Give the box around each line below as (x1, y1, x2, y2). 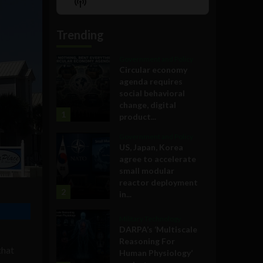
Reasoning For (119, 236, 175, 247)
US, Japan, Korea (119, 141, 183, 152)
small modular (119, 165, 174, 176)
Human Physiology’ (119, 248, 193, 258)
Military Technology (119, 214, 181, 224)
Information (74, 18, 137, 32)
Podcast (74, 6, 119, 21)
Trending (56, 27, 104, 42)
